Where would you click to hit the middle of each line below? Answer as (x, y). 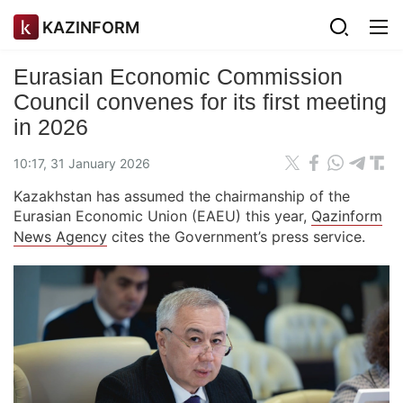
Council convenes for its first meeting (200, 102)
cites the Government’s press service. (236, 237)
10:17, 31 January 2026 (82, 163)
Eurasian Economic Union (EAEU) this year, (162, 216)
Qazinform (347, 216)
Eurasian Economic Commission (178, 76)
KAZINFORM (91, 27)
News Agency (60, 237)
